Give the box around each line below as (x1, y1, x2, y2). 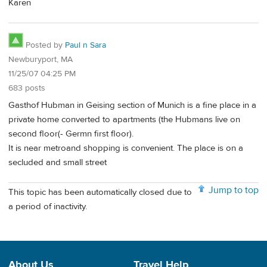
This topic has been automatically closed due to (8, 187, 192, 198)
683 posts (8, 83, 45, 94)
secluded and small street (8, 156, 107, 168)
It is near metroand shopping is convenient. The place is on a (8, 142, 243, 154)
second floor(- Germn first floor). (8, 128, 133, 139)
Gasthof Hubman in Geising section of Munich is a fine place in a (8, 99, 256, 111)
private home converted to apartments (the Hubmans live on (8, 113, 240, 125)
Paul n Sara (65, 40, 106, 51)
